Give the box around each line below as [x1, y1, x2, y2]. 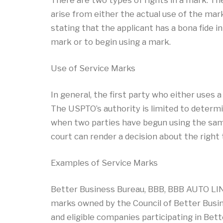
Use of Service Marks [51, 63, 135, 73]
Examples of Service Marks [51, 157, 158, 168]
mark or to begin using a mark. [51, 37, 171, 47]
